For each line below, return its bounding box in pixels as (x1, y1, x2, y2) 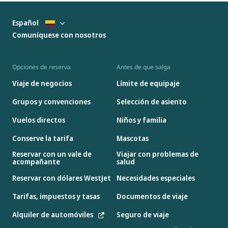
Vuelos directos (12, 115, 65, 125)
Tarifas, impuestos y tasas (12, 191, 100, 201)
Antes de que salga (116, 63, 170, 72)
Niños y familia (116, 115, 166, 125)
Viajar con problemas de (116, 149, 198, 159)
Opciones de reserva (12, 63, 71, 72)
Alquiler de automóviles (12, 209, 93, 219)
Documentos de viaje (116, 191, 188, 201)
